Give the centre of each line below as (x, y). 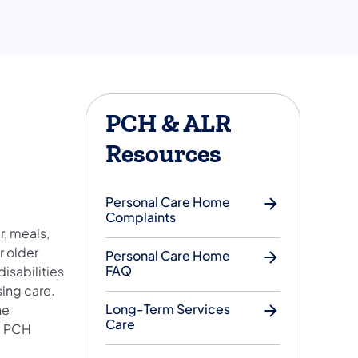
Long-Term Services (168, 309)
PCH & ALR (169, 124)
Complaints (141, 217)
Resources (164, 155)
